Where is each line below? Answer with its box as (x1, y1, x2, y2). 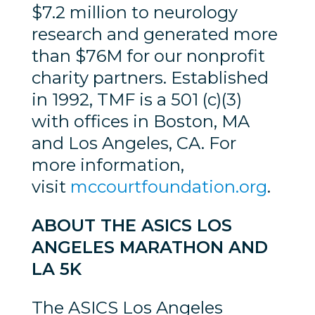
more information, (31, 155, 184, 176)
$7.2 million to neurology (31, 2, 238, 23)
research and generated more (31, 24, 278, 45)
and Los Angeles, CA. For (31, 133, 236, 154)
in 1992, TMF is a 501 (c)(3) (31, 89, 242, 110)
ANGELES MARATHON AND (31, 237, 268, 258)
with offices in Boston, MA (31, 111, 250, 132)
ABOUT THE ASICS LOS (31, 215, 232, 236)
